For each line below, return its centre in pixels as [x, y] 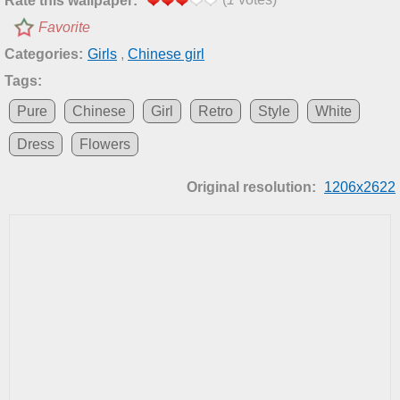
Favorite [64, 27]
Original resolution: [253, 187]
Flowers [105, 144]
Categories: [44, 54]
